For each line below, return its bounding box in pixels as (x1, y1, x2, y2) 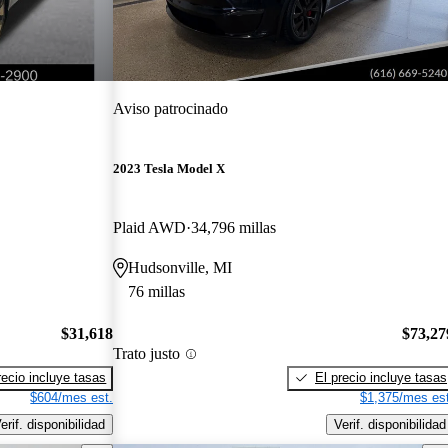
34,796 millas (191, 219, 277, 237)
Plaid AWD (113, 219, 187, 237)
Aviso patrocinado (113, 99, 229, 117)
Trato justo (113, 345, 181, 363)
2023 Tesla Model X (113, 161, 226, 177)
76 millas (128, 283, 186, 301)
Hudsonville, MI (128, 259, 233, 277)
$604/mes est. (30, 389, 114, 405)
